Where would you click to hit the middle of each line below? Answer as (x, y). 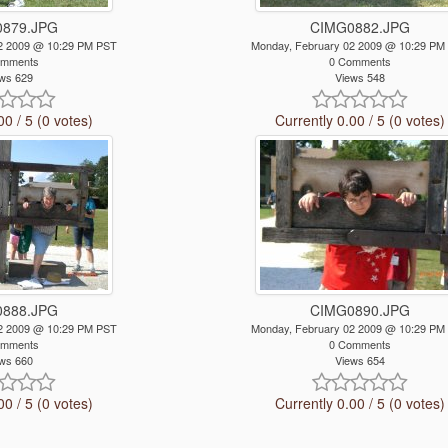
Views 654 (359, 360)
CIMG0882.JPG (359, 27)
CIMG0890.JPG (359, 310)
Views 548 (359, 77)
